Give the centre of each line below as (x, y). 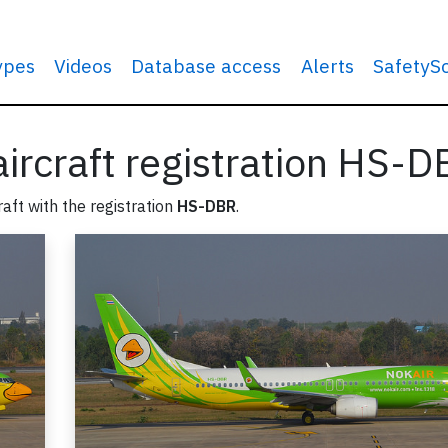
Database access (206, 65)
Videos (83, 65)
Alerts (327, 65)
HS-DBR (206, 206)
